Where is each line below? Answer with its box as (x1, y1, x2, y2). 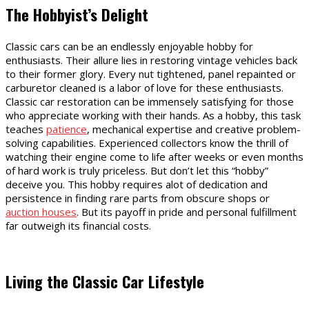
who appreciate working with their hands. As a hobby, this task (6, 108, 301, 123)
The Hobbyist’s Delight (6, 3, 148, 27)
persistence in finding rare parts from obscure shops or (6, 191, 270, 206)
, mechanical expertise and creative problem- (87, 122, 301, 137)
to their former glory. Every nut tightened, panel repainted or (6, 67, 296, 81)
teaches (6, 122, 46, 137)
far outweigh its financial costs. (6, 219, 151, 233)
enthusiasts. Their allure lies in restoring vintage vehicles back (6, 53, 297, 68)
